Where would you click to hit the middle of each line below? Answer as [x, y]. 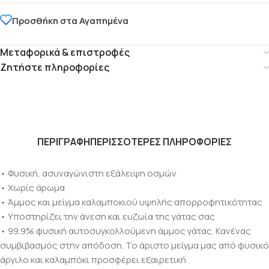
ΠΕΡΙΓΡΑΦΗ [64, 142]
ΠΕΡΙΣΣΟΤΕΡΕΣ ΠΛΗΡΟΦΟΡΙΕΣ [161, 142]
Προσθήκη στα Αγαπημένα [70, 20]
